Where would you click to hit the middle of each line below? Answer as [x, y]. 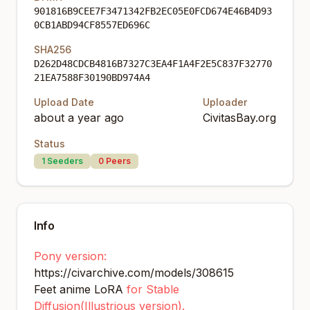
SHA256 [53, 49]
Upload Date [64, 102]
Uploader [225, 102]
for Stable [153, 289]
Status [49, 144]
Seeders [64, 161]
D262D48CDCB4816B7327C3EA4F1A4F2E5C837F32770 [153, 64]
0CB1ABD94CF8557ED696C [92, 25]
